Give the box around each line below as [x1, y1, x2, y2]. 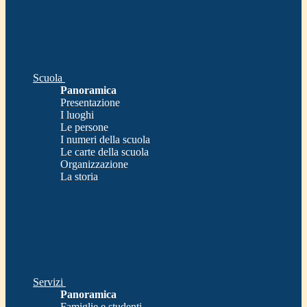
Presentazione [60, 97, 120, 109]
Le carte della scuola [60, 146, 149, 158]
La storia [60, 171, 98, 183]
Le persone [60, 121, 108, 134]
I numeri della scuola [60, 134, 150, 146]
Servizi [33, 276, 63, 288]
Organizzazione [60, 158, 128, 171]
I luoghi [60, 109, 94, 121]
